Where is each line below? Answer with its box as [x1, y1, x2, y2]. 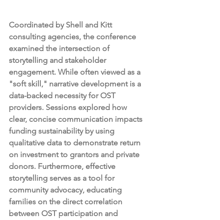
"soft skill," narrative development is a [9, 79, 143, 88]
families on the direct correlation [9, 196, 124, 206]
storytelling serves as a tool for [9, 173, 116, 183]
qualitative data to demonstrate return [9, 137, 142, 147]
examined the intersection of [9, 43, 111, 53]
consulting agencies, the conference [9, 31, 138, 41]
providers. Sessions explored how [9, 102, 129, 112]
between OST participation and [9, 208, 120, 218]
